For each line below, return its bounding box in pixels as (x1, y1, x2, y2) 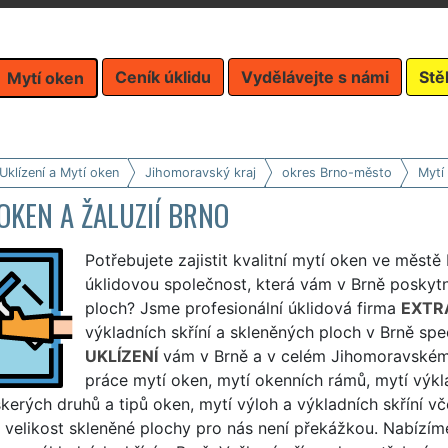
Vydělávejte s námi (241, 66, 389, 87)
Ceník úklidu (115, 66, 211, 87)
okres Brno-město (281, 164, 392, 180)
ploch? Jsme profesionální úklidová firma (84, 297, 401, 318)
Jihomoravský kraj (144, 164, 256, 180)
